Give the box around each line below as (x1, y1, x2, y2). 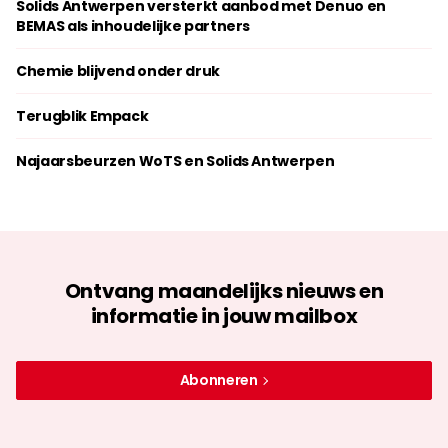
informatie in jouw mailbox (90, 302, 358, 330)
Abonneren (179, 370, 261, 390)
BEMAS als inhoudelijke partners (16, 16, 251, 36)
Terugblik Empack (16, 106, 149, 126)
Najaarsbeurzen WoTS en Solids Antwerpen (16, 151, 335, 171)
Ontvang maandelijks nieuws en (64, 277, 384, 305)
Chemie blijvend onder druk (16, 61, 220, 81)
